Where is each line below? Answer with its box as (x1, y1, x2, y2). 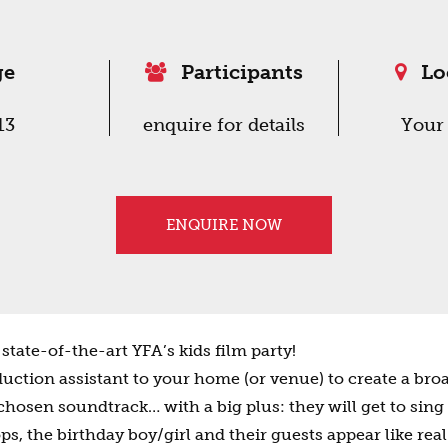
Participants (176, 60, 303, 84)
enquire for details (143, 114, 305, 136)
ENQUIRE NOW (166, 216, 282, 234)
